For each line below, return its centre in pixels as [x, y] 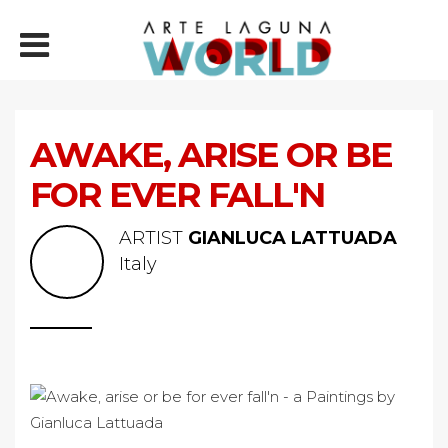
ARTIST [153, 238]
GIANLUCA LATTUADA [292, 238]
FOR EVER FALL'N [177, 194]
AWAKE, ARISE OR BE [211, 154]
